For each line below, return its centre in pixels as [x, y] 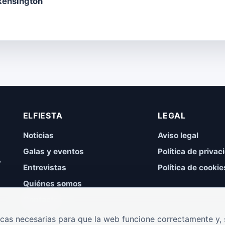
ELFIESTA [43, 115]
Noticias [38, 135]
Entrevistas [44, 167]
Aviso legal [178, 135]
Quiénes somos [52, 183]
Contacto [40, 199]
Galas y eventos [53, 151]
